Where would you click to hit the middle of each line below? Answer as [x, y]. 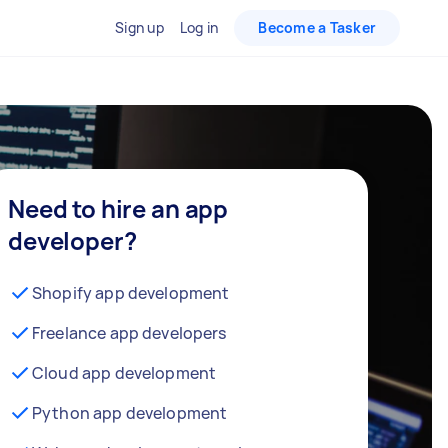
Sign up [139, 27]
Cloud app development [124, 373]
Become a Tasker [317, 27]
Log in [199, 27]
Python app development [130, 413]
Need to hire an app [118, 208]
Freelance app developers [129, 333]
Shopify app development [131, 293]
